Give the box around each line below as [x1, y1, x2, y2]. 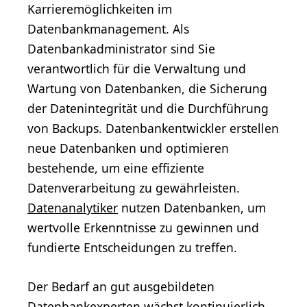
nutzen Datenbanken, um [118, 199, 266, 217]
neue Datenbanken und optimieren [27, 140, 229, 157]
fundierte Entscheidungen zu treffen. [27, 239, 237, 256]
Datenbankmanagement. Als [27, 21, 189, 38]
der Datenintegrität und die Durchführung [27, 100, 269, 117]
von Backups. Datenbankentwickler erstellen [27, 120, 279, 137]
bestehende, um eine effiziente [27, 160, 204, 177]
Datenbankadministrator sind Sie [27, 40, 215, 58]
